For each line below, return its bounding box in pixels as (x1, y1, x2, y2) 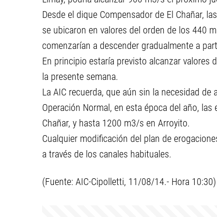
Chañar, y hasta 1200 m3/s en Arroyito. (42, 117, 190, 129)
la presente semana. (42, 71, 118, 82)
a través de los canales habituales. (42, 148, 171, 160)
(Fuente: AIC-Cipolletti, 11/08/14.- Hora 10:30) (42, 176, 216, 187)
